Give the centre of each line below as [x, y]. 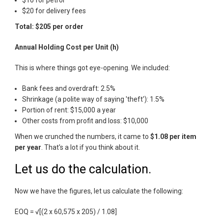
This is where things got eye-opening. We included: [92, 68]
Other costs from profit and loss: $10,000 [85, 121]
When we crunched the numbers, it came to [82, 137]
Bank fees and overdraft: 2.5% [69, 89]
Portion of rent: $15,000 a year [69, 110]
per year [28, 148]
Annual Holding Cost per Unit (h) [67, 47]
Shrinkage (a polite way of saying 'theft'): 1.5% [93, 99]
